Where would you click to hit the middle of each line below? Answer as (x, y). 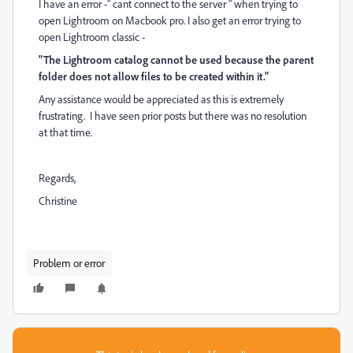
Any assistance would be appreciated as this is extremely (161, 99)
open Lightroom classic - (93, 37)
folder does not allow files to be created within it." (154, 76)
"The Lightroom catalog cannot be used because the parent (176, 59)
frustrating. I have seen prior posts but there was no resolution (173, 115)
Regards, (57, 178)
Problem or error (69, 263)
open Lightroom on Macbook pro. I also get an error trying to (170, 20)
